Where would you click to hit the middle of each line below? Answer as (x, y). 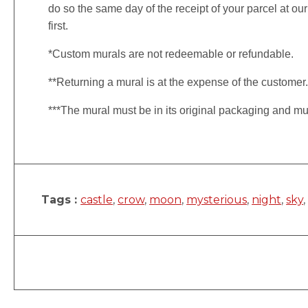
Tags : (61, 199)
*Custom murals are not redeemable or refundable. (171, 54)
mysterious (217, 199)
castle (97, 199)
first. (58, 25)
